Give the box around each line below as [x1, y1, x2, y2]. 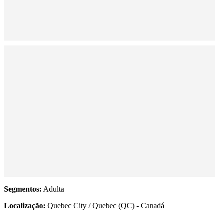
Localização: [4, 201, 45, 210]
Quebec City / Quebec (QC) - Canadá [45, 201, 164, 210]
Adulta [42, 185, 64, 194]
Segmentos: [4, 185, 42, 194]
